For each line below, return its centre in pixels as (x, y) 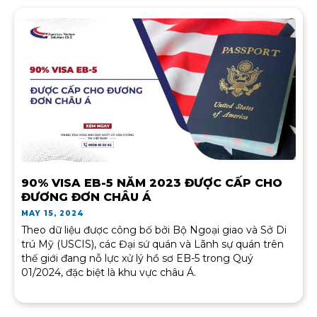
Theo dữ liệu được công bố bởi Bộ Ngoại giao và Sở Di (154, 230)
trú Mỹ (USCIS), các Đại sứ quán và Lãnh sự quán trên (152, 244)
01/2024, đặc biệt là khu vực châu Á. (109, 273)
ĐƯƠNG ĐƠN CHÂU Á (86, 197)
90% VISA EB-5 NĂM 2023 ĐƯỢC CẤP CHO (152, 183)
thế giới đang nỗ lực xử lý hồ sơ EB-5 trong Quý (137, 259)
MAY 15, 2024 (53, 214)
